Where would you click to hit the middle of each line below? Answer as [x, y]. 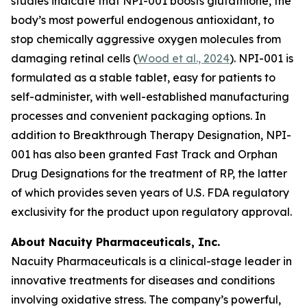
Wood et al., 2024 [183, 58]
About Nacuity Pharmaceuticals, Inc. [115, 242]
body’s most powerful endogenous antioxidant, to [143, 20]
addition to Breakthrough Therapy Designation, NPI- [151, 135]
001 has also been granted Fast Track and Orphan [144, 154]
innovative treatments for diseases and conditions [143, 280]
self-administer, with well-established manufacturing [150, 97]
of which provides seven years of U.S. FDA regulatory [150, 193]
